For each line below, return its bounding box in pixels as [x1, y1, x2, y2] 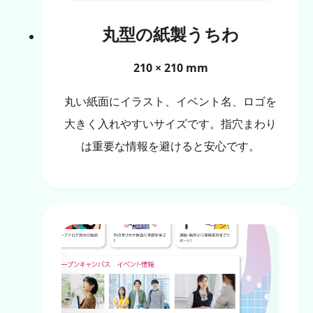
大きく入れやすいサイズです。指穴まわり [64, 116, 277, 132]
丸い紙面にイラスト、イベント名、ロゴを [64, 94, 277, 110]
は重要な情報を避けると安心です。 [81, 138, 260, 154]
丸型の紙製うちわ [102, 22, 239, 46]
